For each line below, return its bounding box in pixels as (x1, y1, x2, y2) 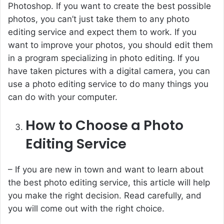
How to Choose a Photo (25, 116, 183, 135)
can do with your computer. (8, 92, 117, 102)
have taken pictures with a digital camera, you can (8, 66, 210, 76)
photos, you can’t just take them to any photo (8, 14, 189, 24)
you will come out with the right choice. (8, 203, 164, 214)
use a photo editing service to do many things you (8, 79, 208, 89)
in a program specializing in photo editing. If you (8, 53, 199, 63)
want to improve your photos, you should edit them (8, 40, 213, 50)
